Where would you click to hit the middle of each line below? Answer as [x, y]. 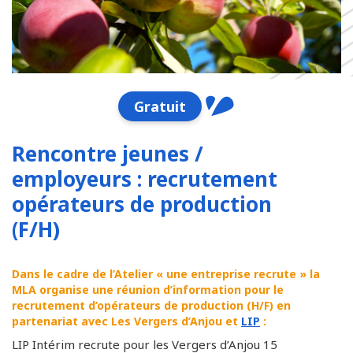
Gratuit [160, 106]
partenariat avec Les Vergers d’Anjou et [126, 321]
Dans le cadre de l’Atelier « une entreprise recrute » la [166, 274]
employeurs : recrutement [145, 179]
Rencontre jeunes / [108, 154]
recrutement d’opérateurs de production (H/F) [143, 305]
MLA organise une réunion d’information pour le [148, 290]
